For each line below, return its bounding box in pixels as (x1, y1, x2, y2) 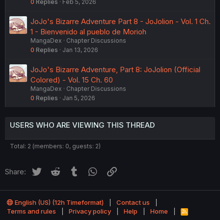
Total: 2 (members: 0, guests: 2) (10, 142, 101, 150)
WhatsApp (99, 165, 135, 175)
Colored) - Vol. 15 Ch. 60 (30, 75, 113, 84)
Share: (5, 167, 26, 176)
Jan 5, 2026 (62, 94, 95, 102)
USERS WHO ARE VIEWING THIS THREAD (10, 120, 155, 130)
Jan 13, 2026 (62, 46, 98, 54)
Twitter (42, 165, 66, 175)
